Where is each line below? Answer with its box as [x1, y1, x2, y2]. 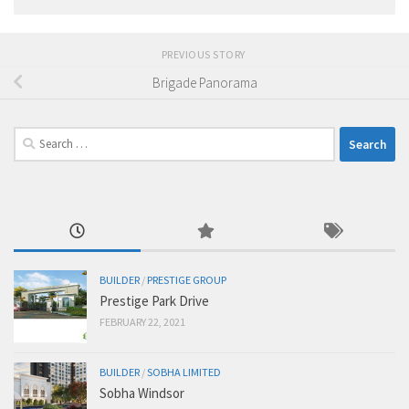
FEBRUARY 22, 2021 [100, 315, 185, 330]
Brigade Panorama [152, 73, 257, 91]
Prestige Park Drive [100, 292, 209, 310]
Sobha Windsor [100, 384, 184, 403]
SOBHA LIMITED [147, 365, 221, 380]
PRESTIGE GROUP [147, 273, 226, 288]
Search [13, 128, 51, 146]
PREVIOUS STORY [161, 47, 248, 62]
